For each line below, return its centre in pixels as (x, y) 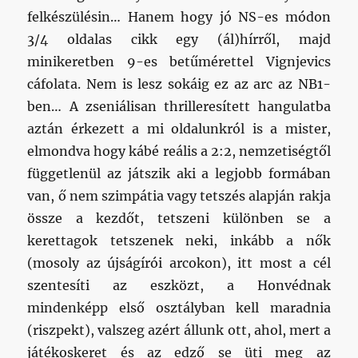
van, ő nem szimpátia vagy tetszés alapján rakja (179, 195)
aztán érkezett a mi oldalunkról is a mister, (179, 128)
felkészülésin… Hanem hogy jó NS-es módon (179, 16)
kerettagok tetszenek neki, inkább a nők (179, 240)
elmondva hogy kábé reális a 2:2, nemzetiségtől (179, 151)
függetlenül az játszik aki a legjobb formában (179, 173)
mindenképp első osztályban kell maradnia (179, 307)
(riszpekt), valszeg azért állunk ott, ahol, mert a (179, 330)
